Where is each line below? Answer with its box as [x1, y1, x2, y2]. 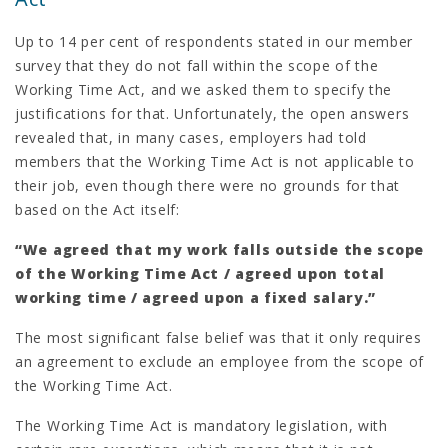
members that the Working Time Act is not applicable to [15, 151, 415, 171]
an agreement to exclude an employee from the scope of [15, 351, 425, 371]
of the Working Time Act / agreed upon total [15, 263, 386, 283]
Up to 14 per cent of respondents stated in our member [15, 31, 414, 51]
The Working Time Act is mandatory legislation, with [15, 415, 388, 435]
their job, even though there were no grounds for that [15, 175, 401, 195]
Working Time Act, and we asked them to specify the [15, 79, 393, 99]
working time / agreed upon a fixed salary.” [15, 287, 377, 307]
